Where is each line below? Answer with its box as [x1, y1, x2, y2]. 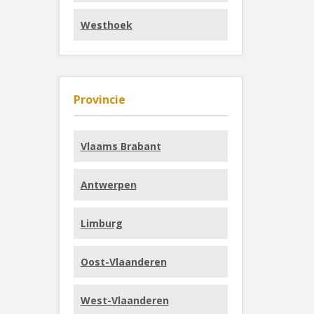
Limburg [80, 217, 123, 230]
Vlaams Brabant [80, 139, 161, 153]
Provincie [73, 92, 125, 107]
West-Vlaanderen [80, 294, 169, 307]
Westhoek [80, 18, 132, 32]
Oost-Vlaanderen [80, 255, 167, 268]
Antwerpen [80, 178, 137, 191]
